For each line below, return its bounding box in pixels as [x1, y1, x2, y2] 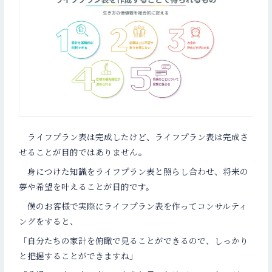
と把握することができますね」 [19, 249, 138, 262]
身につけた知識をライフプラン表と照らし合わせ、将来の [19, 165, 249, 177]
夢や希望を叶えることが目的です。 [19, 180, 155, 192]
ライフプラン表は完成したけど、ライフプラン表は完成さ [19, 131, 249, 143]
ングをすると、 [19, 214, 79, 227]
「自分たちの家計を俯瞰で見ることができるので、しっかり [19, 234, 249, 246]
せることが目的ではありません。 [19, 146, 148, 158]
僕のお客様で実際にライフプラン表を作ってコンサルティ [19, 199, 248, 212]
